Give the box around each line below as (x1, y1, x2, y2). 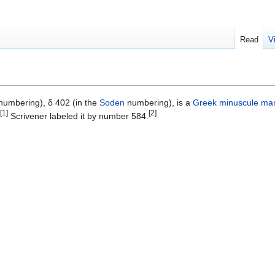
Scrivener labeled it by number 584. (8, 111, 149, 122)
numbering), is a (125, 98, 193, 108)
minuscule (219, 98, 258, 108)
